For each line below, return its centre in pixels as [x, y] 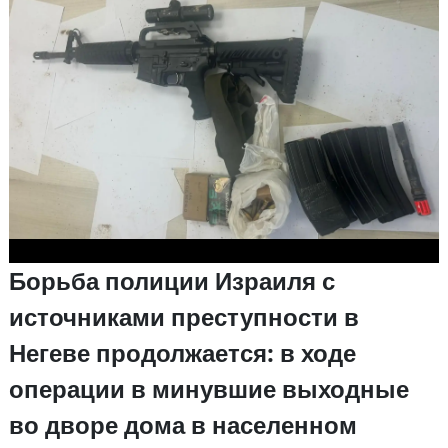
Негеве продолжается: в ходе [182, 352]
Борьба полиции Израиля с [171, 280]
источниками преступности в [183, 316]
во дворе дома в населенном [182, 424]
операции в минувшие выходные [208, 388]
